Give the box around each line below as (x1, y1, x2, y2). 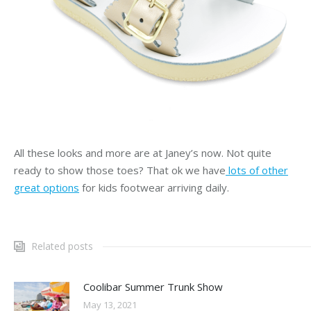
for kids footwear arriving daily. (79, 180, 229, 195)
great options (14, 180, 79, 195)
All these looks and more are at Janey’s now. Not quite (14, 146, 271, 160)
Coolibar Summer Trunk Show (83, 280, 223, 294)
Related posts (31, 239, 93, 253)
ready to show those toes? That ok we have (14, 163, 226, 178)
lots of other (226, 163, 288, 178)
